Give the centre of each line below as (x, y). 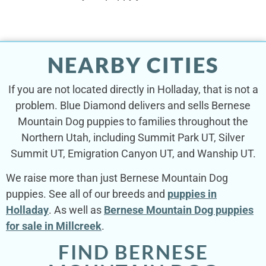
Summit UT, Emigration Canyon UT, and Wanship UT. (133, 153)
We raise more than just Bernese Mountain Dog (117, 178)
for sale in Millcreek (54, 226)
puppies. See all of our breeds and (87, 194)
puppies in (192, 194)
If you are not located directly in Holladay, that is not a (133, 89)
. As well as (76, 210)
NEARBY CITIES (133, 64)
